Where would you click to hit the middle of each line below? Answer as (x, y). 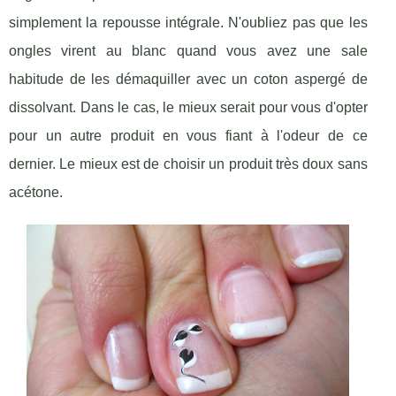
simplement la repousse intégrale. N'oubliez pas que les (188, 23)
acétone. (36, 193)
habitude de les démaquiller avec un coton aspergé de (188, 80)
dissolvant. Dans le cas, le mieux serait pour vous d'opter (188, 108)
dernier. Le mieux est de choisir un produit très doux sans (188, 164)
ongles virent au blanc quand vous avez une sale (188, 51)
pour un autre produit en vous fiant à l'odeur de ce (188, 136)
